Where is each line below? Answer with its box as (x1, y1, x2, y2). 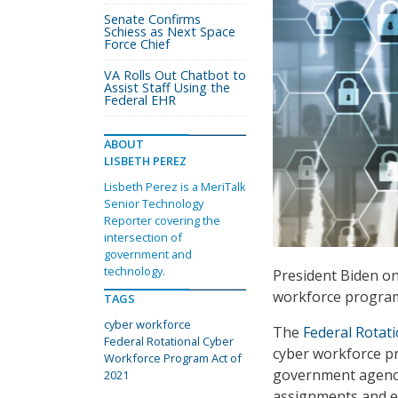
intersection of (104, 229, 182, 245)
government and (104, 246, 192, 262)
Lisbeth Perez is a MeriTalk (104, 179, 246, 195)
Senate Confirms (104, 11, 201, 28)
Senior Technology (104, 195, 203, 211)
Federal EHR (104, 92, 176, 108)
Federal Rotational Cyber (104, 333, 234, 349)
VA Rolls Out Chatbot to (104, 67, 246, 84)
